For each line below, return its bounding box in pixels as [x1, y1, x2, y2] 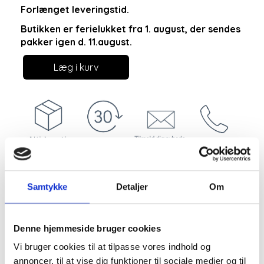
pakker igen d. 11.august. [21, 35, 132, 48]
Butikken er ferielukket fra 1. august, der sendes [21, 22, 240, 35]
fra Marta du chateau [21, 225, 231, 259]
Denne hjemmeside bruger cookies [14, 223, 161, 233]
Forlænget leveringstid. [21, 3, 129, 15]
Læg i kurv [54, 61, 98, 73]
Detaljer [115, 181, 148, 192]
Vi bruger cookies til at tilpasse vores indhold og [14, 242, 210, 252]
